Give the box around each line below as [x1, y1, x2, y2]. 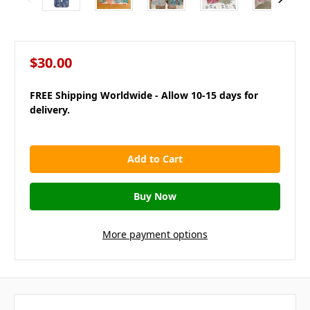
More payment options [102, 227, 208, 241]
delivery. [30, 103, 70, 117]
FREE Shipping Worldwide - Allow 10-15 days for [30, 89, 258, 102]
